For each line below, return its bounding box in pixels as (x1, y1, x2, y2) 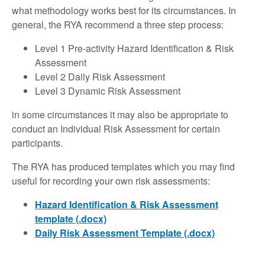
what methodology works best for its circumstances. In (12, 3, 236, 17)
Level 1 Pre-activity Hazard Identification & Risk (34, 41, 234, 55)
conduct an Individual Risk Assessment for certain (12, 122, 220, 136)
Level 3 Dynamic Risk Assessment (34, 83, 180, 98)
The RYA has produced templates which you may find (12, 160, 235, 174)
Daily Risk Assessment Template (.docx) (34, 226, 215, 240)
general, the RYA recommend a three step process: (12, 17, 224, 31)
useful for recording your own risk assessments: (12, 174, 210, 188)
